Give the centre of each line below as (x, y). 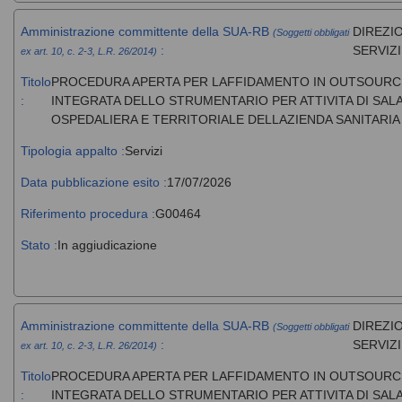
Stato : (39, 245)
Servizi (143, 150)
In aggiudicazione (107, 245)
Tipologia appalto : (72, 150)
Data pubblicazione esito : (93, 182)
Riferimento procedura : (87, 213)
